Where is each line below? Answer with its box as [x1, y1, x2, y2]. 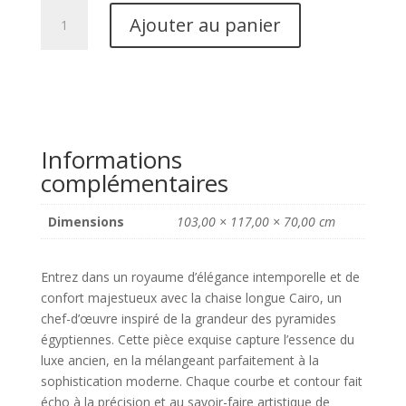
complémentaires [40, 167, 228, 200]
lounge [39, 63, 80, 82]
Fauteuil [39, 43, 86, 61]
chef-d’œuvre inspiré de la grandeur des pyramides [40, 310, 336, 328]
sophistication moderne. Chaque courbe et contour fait [40, 372, 362, 391]
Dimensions [47, 213, 124, 231]
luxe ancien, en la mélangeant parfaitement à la [40, 352, 319, 370]
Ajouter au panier [129, 12, 281, 37]
